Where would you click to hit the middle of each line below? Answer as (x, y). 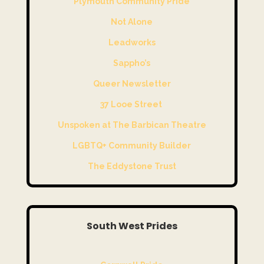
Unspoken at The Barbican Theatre (132, 125)
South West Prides (132, 226)
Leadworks (132, 43)
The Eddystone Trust (132, 166)
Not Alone (132, 22)
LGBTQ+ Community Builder (132, 146)
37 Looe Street (131, 105)
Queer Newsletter (132, 84)
